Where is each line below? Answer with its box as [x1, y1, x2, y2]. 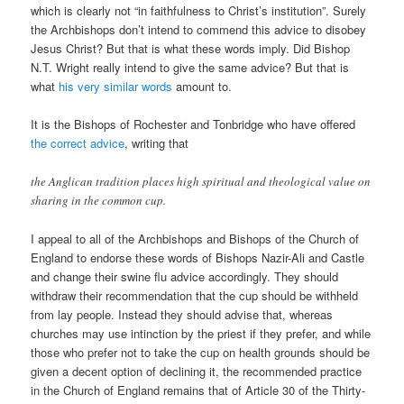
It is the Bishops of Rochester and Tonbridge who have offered [31, 115, 356, 133]
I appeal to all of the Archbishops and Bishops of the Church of [31, 229, 360, 247]
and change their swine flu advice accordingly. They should [31, 267, 339, 285]
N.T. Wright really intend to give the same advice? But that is [31, 59, 350, 77]
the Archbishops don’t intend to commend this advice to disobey [31, 21, 367, 39]
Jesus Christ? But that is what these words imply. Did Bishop [31, 40, 351, 58]
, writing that [124, 134, 189, 152]
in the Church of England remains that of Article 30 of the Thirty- [31, 381, 366, 399]
